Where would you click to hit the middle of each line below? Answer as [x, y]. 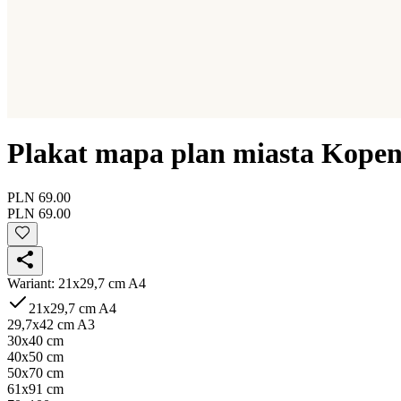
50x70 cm [35, 372]
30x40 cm [35, 340]
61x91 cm [35, 388]
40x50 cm [35, 356]
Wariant [29, 283]
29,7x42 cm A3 [51, 324]
